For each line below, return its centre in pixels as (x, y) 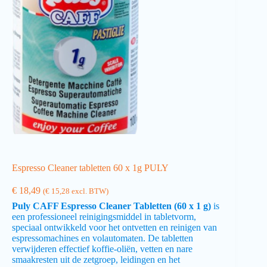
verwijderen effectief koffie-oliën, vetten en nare (102, 249)
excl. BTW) (89, 191)
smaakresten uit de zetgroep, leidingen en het (96, 259)
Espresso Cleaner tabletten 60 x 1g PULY (90, 167)
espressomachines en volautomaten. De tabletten (103, 238)
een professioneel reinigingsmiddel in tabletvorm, (104, 216)
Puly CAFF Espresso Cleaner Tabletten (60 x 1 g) (111, 206)
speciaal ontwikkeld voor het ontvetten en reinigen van (114, 227)
